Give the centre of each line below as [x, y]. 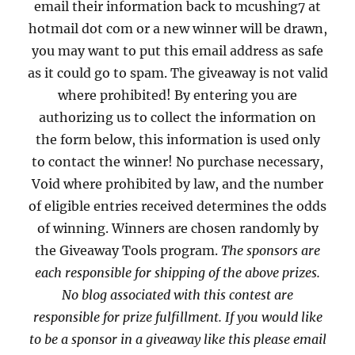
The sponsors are [271, 251]
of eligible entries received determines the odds [177, 206]
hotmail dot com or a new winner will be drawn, [177, 29]
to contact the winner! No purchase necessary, [177, 162]
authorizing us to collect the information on [177, 118]
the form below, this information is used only [177, 140]
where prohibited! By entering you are [177, 95]
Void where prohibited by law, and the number [177, 184]
